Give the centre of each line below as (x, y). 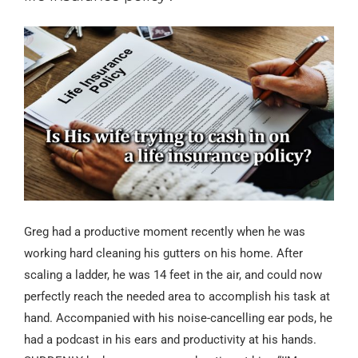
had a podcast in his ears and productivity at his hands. (170, 340)
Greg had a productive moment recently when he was (165, 232)
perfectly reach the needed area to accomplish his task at (177, 297)
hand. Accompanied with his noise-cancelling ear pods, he (178, 318)
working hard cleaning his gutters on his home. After (163, 254)
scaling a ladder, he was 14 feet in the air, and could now (173, 275)
